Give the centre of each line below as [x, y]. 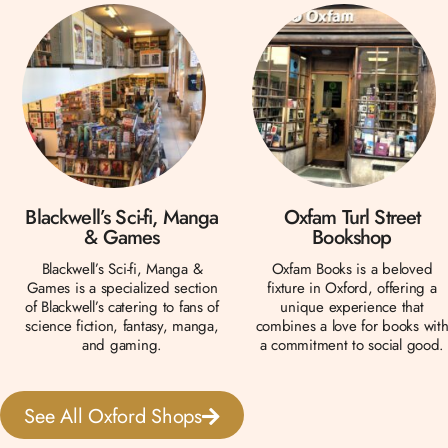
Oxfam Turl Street [352, 217]
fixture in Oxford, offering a [352, 287]
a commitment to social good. [352, 344]
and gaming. [122, 344]
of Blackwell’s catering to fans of [122, 306]
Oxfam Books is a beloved [352, 268]
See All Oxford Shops [113, 416]
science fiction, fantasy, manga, [122, 325]
